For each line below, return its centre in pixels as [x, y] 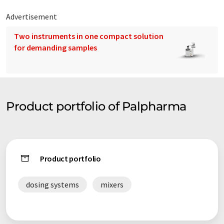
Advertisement [31, 17]
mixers [112, 185]
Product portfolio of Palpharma [96, 106]
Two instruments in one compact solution [89, 36]
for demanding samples [55, 48]
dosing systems [52, 185]
